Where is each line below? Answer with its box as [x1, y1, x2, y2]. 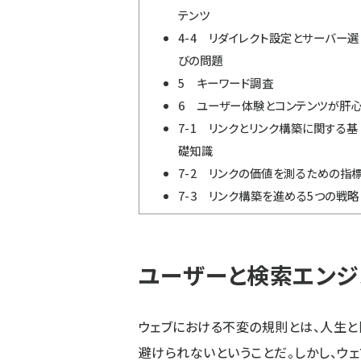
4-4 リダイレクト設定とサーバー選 [178, 29, 359, 47]
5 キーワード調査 [178, 74, 274, 92]
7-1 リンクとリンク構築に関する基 [178, 119, 359, 137]
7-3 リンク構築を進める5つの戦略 [178, 187, 359, 205]
